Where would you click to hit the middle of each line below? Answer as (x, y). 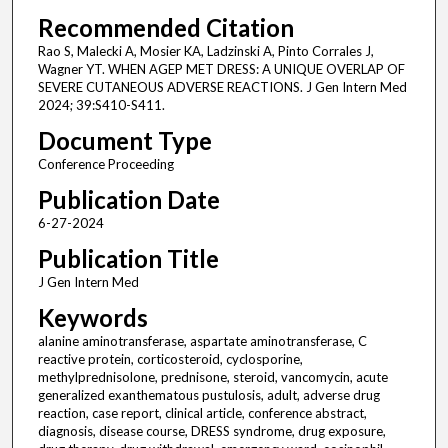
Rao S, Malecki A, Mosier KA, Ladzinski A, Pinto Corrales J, (205, 51)
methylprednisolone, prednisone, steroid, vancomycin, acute (212, 377)
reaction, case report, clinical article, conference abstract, (202, 413)
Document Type (124, 141)
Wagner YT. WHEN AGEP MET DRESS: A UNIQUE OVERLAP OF (221, 69)
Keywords (92, 318)
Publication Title (128, 259)
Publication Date (128, 200)
